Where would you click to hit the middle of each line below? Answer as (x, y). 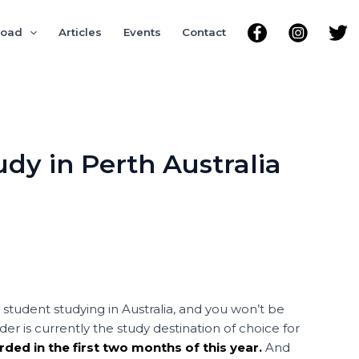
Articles (81, 32)
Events (142, 32)
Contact (204, 32)
